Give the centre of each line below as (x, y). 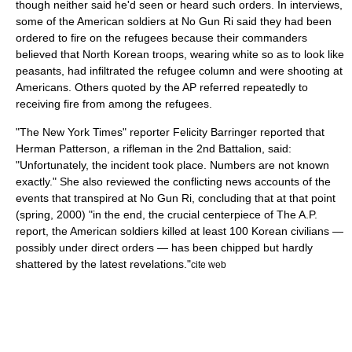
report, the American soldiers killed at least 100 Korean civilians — (180, 231)
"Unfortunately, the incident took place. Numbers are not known (172, 165)
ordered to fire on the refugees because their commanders (161, 38)
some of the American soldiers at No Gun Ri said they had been (174, 21)
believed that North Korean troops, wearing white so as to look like (180, 54)
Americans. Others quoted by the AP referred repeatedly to (162, 87)
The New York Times (71, 132)
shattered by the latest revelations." (103, 264)
